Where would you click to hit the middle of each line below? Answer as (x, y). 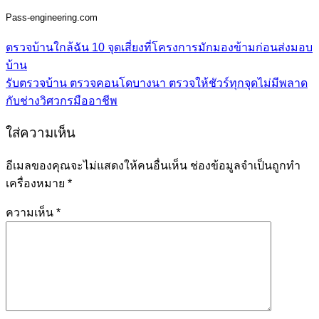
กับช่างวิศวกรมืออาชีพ (62, 100)
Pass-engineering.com (52, 17)
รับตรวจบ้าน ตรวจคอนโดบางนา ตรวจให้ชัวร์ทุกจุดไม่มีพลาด (157, 83)
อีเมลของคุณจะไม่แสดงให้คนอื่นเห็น (96, 166)
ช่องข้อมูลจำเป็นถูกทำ (245, 166)
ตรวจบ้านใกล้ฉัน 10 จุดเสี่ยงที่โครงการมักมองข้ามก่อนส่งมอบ (159, 47)
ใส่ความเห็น (41, 133)
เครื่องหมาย (37, 184)
